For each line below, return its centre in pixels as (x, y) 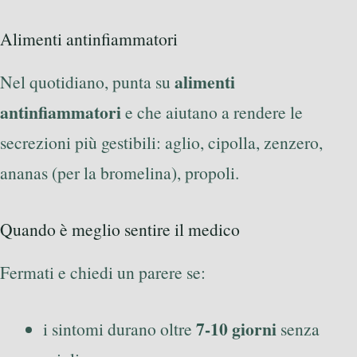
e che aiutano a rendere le (212, 112)
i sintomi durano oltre (120, 328)
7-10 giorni (236, 328)
